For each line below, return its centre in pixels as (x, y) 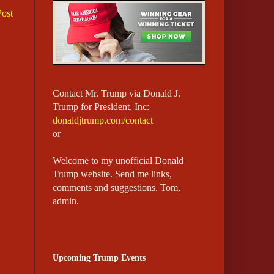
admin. (66, 201)
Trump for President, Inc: (101, 107)
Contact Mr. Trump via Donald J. (117, 94)
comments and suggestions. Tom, (117, 188)
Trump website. (84, 174)
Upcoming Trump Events (99, 258)
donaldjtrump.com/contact (103, 120)
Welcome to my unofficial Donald (118, 161)
